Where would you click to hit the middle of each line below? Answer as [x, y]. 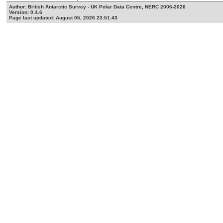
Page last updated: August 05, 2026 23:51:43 [63, 18]
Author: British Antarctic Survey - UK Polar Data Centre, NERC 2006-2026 [98, 7]
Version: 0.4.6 [26, 12]
